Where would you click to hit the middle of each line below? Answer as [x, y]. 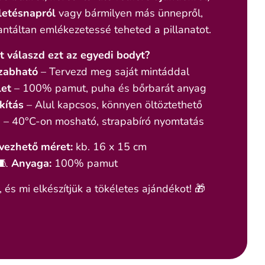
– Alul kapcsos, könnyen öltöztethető [113, 104]
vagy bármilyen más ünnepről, [129, 13]
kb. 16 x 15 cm [109, 146]
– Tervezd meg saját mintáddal [114, 71]
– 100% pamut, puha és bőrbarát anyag [109, 88]
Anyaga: [31, 163]
